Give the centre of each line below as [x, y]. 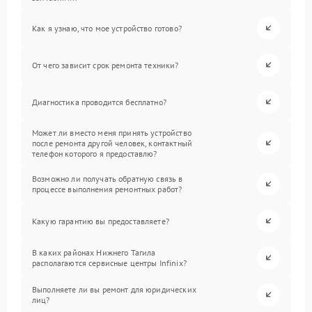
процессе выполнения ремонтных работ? [107, 189]
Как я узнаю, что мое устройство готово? [107, 28]
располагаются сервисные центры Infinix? [109, 263]
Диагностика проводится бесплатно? [99, 102]
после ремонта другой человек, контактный [112, 143]
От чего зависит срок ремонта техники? [106, 65]
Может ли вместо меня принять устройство [112, 132]
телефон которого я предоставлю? [95, 153]
